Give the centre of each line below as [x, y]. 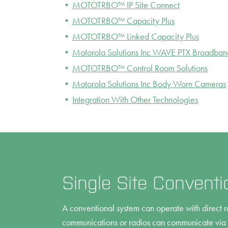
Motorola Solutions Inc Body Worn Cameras [149, 84]
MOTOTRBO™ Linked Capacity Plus [136, 36]
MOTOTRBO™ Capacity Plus [123, 21]
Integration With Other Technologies [135, 99]
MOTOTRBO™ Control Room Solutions [140, 68]
